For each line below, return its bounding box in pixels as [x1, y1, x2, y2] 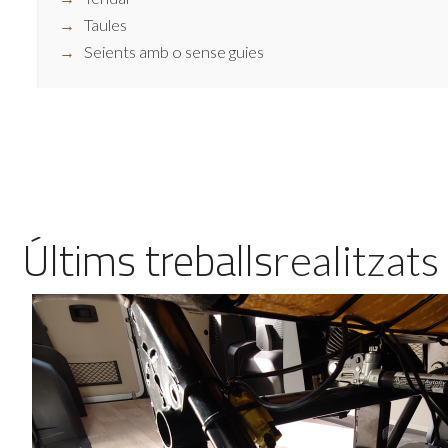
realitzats [273, 234, 439, 285]
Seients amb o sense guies [84, 41, 264, 61]
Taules [84, 14, 127, 34]
